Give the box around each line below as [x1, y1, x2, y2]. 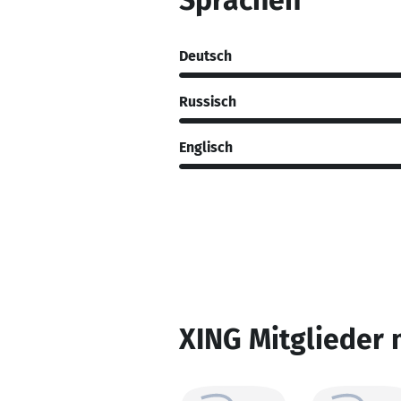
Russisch [179, 92, 236, 110]
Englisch [179, 138, 233, 156]
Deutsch [179, 47, 232, 64]
